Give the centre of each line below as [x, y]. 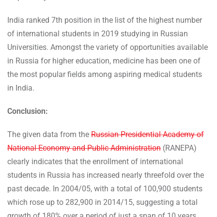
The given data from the [49, 134]
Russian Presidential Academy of [147, 134]
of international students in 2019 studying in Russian [98, 33]
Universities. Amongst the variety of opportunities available [108, 47]
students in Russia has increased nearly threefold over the [106, 175]
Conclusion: [28, 111]
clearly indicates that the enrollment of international [95, 161]
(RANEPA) [179, 148]
